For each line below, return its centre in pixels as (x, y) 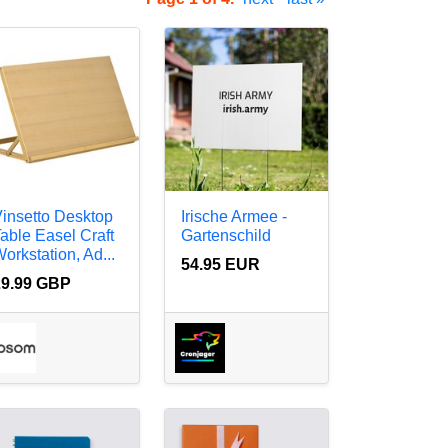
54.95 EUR (221, 265)
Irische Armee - (234, 217)
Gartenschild (226, 236)
